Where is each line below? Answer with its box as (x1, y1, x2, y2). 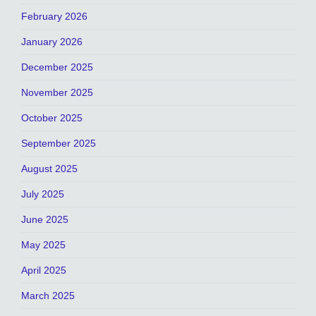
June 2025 (21, 214, 68, 226)
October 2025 (21, 112, 83, 124)
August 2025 (21, 163, 78, 175)
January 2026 (21, 36, 83, 48)
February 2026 (21, 11, 87, 23)
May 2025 (21, 239, 66, 251)
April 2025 (21, 265, 66, 276)
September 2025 (21, 138, 96, 150)
